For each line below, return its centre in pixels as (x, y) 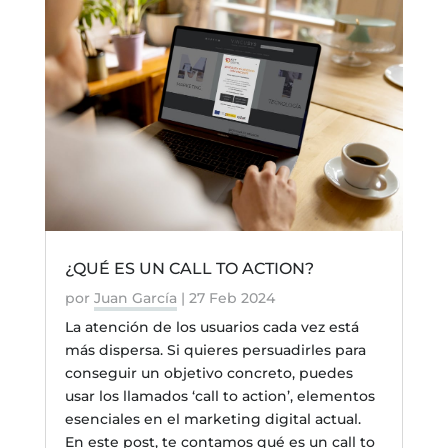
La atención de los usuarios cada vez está (211, 326)
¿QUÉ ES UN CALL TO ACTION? (189, 268)
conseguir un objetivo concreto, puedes (208, 372)
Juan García (135, 297)
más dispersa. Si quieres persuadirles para (215, 349)
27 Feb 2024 (231, 297)
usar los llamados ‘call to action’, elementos (219, 395)
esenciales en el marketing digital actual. (212, 418)
